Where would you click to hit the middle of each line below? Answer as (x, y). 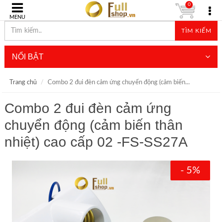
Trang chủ (23, 83)
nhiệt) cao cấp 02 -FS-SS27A (96, 142)
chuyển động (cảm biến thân (93, 125)
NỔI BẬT (28, 57)
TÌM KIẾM (196, 31)
